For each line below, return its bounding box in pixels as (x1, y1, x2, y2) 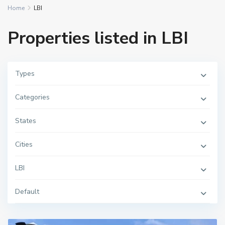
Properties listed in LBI (8, 27, 188, 50)
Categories (15, 92, 50, 102)
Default (15, 187, 39, 196)
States (15, 116, 36, 126)
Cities (15, 140, 33, 149)
